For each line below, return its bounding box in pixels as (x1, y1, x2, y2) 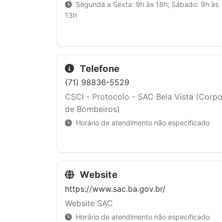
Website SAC (65, 198, 113, 208)
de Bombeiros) (65, 104, 120, 114)
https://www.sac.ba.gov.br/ (65, 183, 166, 194)
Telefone (78, 62, 120, 74)
